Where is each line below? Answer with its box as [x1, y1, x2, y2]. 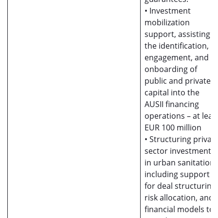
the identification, [145, 40, 209, 51]
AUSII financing [145, 99, 199, 109]
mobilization [145, 17, 190, 28]
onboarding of [145, 64, 197, 74]
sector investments [145, 145, 215, 156]
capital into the [145, 87, 200, 98]
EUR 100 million [145, 122, 201, 133]
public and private [145, 75, 211, 86]
